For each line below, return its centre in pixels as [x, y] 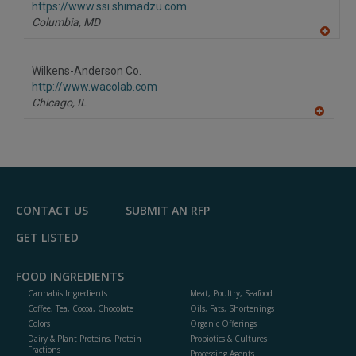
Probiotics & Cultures [228, 339]
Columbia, [56, 23]
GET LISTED [47, 238]
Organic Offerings [223, 324]
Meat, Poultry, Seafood [231, 294]
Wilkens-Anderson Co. [87, 71]
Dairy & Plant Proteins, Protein [85, 339]
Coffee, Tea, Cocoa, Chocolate [81, 309]
